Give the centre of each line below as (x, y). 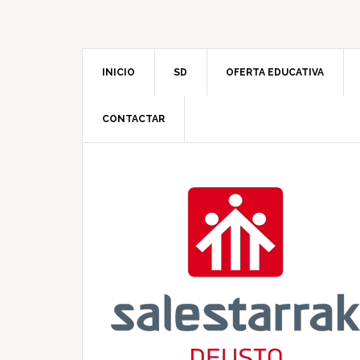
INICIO (119, 72)
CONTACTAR (133, 119)
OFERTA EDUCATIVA (275, 72)
